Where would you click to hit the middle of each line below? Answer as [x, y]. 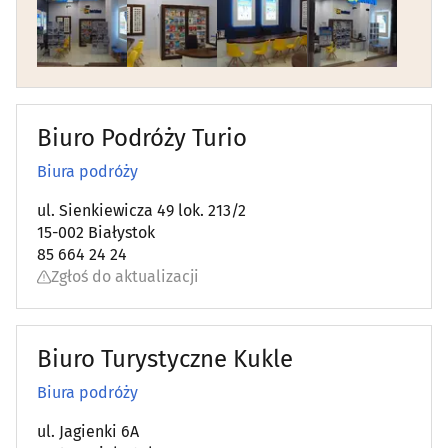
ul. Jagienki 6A [88, 432]
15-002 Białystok [96, 233]
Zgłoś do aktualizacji [125, 277]
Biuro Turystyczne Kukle [165, 359]
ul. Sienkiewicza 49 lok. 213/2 [141, 211]
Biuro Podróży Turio [142, 138]
